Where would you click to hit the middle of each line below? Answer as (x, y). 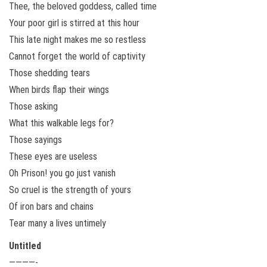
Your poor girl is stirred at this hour (74, 23)
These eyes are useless (53, 156)
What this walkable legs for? (61, 123)
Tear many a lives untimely (58, 223)
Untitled (25, 246)
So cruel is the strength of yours (70, 190)
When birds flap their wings (59, 89)
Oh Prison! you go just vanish (62, 173)
